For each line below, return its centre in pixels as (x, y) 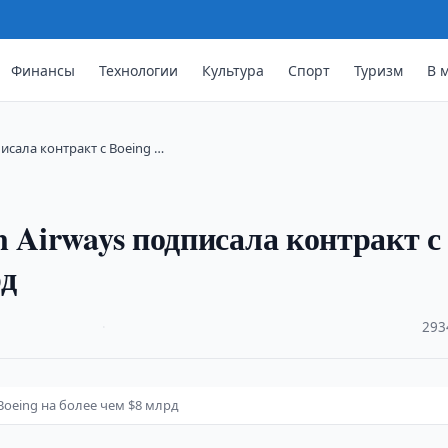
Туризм (379, 70)
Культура (233, 70)
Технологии (139, 70)
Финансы (43, 70)
